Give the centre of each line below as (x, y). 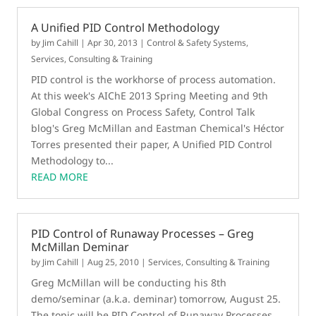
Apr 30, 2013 (113, 43)
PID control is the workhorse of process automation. (154, 79)
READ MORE (60, 177)
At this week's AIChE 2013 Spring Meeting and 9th (150, 96)
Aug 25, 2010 (114, 262)
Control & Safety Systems (197, 43)
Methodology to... (73, 160)
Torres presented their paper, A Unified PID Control (152, 144)
